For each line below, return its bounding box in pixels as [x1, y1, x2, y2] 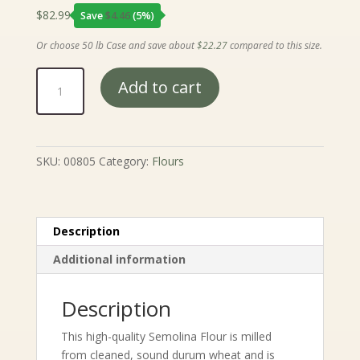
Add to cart [117, 76, 202, 98]
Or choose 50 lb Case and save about [35, 38, 197, 51]
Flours [151, 153, 184, 169]
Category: [98, 153, 152, 169]
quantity [35, 104, 77, 121]
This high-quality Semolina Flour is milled [60, 328, 272, 344]
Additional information [52, 251, 186, 267]
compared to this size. [227, 38, 322, 51]
